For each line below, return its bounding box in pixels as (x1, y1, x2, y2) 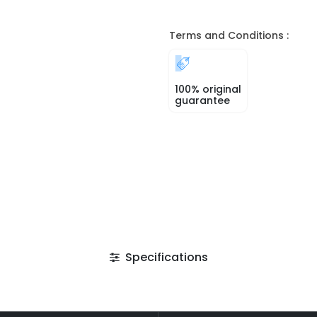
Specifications (122, 249, 208, 265)
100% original (175, 82, 241, 96)
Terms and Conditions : (169, 28, 289, 42)
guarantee (175, 93, 230, 108)
